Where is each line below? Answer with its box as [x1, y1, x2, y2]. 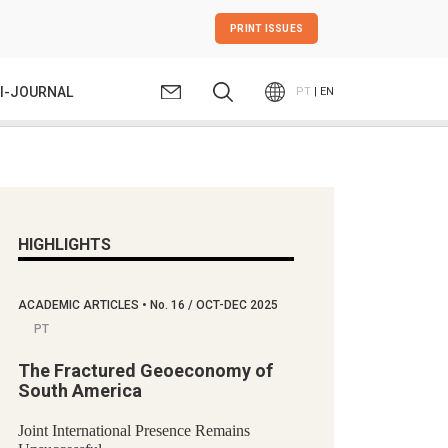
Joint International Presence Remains [18, 421, 250, 439]
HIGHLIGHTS [18, 234, 111, 254]
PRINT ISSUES [230, 23, 303, 35]
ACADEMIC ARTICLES [18, 297, 142, 312]
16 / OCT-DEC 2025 [168, 297, 278, 312]
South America [18, 379, 142, 401]
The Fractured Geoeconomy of [18, 359, 273, 381]
